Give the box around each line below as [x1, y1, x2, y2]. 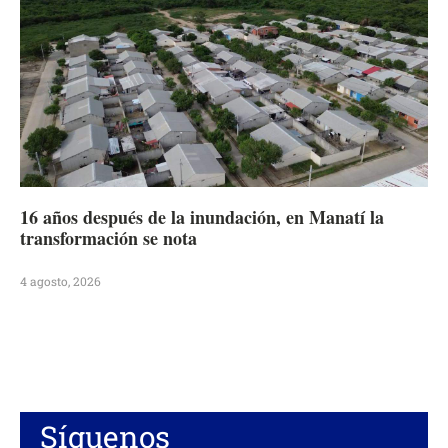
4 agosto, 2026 [20, 272, 101, 289]
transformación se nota [20, 224, 197, 251]
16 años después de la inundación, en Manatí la [20, 203, 384, 230]
